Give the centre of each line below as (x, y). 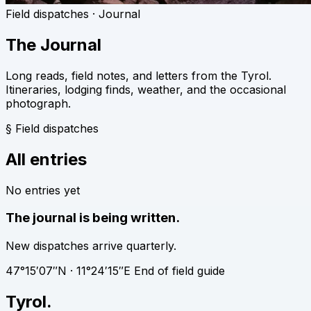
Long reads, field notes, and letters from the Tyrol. (138, 75)
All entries (46, 159)
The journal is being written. (93, 218)
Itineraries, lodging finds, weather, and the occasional (146, 89)
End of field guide (179, 271)
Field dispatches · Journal (73, 14)
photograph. (38, 103)
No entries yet (43, 190)
